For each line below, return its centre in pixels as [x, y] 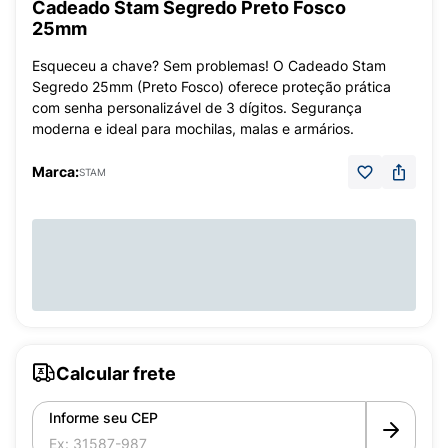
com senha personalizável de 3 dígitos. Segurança [197, 107]
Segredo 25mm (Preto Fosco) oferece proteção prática [211, 86]
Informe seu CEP [103, 417]
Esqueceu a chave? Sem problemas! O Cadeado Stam [209, 65]
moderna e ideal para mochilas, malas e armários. [193, 128]
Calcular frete [116, 373]
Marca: [55, 171]
